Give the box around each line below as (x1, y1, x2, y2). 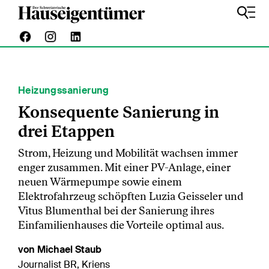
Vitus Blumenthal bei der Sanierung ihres (18, 204, 214, 217)
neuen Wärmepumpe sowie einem (18, 175, 182, 189)
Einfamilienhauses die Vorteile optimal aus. (18, 219, 224, 232)
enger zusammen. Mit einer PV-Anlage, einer (18, 161, 231, 174)
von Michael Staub (18, 243, 101, 256)
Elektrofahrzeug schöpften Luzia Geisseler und (18, 190, 243, 203)
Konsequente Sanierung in (18, 102, 219, 122)
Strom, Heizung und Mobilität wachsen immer (18, 147, 238, 160)
